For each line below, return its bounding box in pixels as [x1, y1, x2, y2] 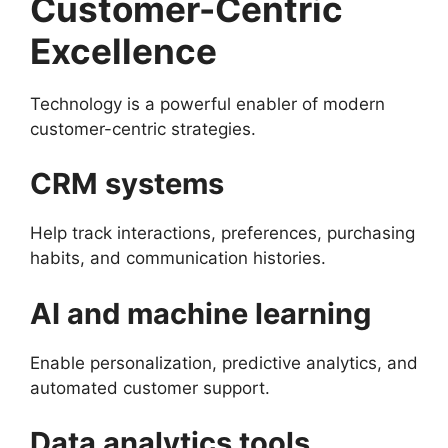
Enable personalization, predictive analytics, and [30, 352, 418, 373]
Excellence [30, 29, 217, 72]
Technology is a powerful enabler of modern [30, 93, 385, 114]
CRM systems [30, 166, 224, 201]
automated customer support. [30, 377, 270, 398]
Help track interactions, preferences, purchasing [30, 223, 415, 243]
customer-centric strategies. [30, 118, 256, 139]
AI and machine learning [30, 295, 371, 331]
